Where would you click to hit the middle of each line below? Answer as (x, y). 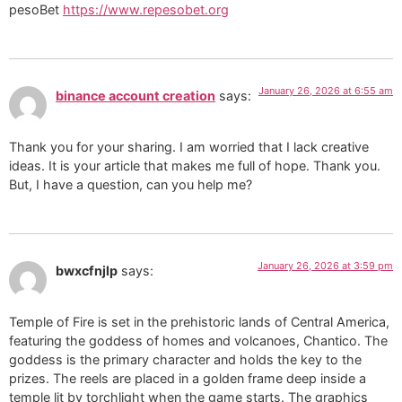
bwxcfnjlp (87, 271)
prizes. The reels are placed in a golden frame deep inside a (188, 378)
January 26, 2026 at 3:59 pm (325, 266)
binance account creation (135, 96)
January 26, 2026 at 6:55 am (326, 91)
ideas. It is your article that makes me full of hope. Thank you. (195, 165)
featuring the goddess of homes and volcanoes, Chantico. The (198, 340)
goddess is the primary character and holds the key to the (185, 359)
